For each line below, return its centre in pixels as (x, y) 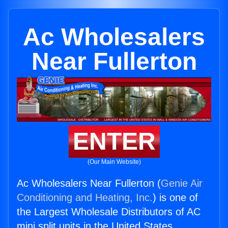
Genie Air (182, 183)
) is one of (175, 198)
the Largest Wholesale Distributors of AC (109, 212)
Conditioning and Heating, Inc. (85, 198)
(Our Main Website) (114, 162)
